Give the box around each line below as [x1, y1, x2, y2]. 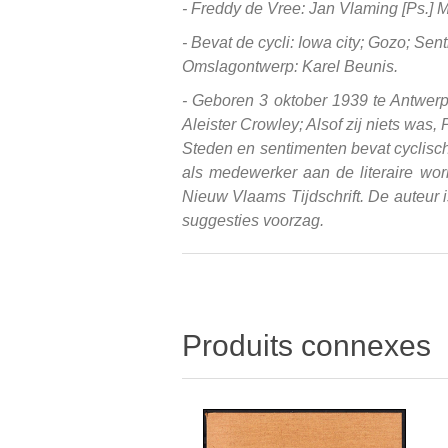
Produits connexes [182, 328, 431, 362]
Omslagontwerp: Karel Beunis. [182, 57, 398, 75]
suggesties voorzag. [182, 211, 324, 229]
